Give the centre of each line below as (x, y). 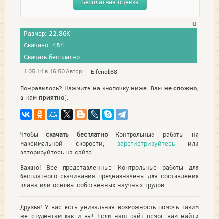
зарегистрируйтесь (146, 143)
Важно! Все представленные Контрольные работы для (109, 167)
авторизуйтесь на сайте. (57, 152)
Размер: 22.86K (47, 33)
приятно (52, 98)
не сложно (181, 88)
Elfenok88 (104, 72)
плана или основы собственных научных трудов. (93, 185)
